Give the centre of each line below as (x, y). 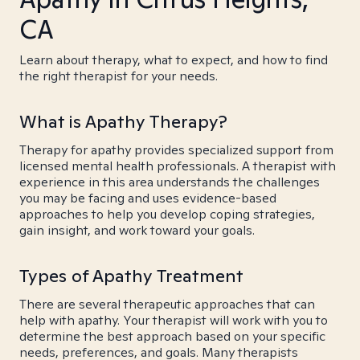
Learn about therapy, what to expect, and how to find (174, 60)
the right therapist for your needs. (119, 76)
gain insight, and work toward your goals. (137, 230)
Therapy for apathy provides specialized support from (176, 150)
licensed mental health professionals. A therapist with (178, 166)
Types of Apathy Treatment (131, 276)
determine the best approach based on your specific (172, 336)
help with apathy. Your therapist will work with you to (174, 320)
